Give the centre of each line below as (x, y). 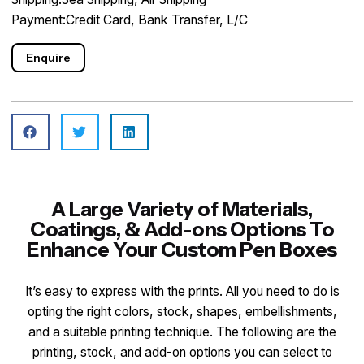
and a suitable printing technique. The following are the (182, 331)
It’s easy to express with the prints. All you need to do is (182, 291)
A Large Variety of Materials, (182, 209)
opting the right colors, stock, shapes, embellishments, (182, 311)
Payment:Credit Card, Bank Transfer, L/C (130, 20)
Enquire (48, 58)
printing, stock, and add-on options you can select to (182, 352)
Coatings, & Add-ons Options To (182, 229)
